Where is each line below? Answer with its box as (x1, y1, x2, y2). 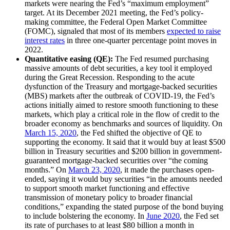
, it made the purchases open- (120, 165, 214, 175)
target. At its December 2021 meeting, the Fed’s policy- (25, 8, 203, 17)
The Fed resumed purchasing (113, 54, 209, 64)
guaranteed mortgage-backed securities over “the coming (25, 156, 208, 165)
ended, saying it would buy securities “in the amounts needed (25, 175, 222, 184)
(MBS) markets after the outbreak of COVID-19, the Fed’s (25, 91, 215, 101)
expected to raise (167, 27, 221, 36)
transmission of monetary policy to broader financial (25, 193, 193, 202)
